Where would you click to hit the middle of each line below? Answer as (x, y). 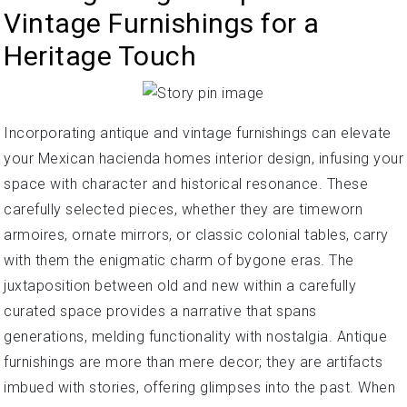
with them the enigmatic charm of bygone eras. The (179, 260)
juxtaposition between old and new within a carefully (180, 285)
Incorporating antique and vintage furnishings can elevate (198, 133)
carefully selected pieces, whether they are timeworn (183, 209)
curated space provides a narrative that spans (160, 311)
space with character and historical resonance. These (186, 184)
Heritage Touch (100, 55)
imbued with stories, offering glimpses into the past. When (199, 387)
